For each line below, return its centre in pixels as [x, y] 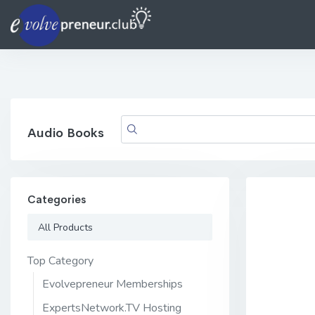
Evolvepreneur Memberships [112, 284]
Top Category [60, 261]
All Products [66, 227]
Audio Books [66, 133]
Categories [57, 200]
